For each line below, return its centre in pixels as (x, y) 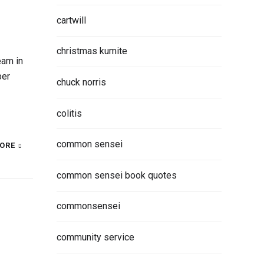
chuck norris (81, 82)
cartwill (71, 20)
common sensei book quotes (117, 175)
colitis (69, 113)
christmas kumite (92, 51)
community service (95, 237)
